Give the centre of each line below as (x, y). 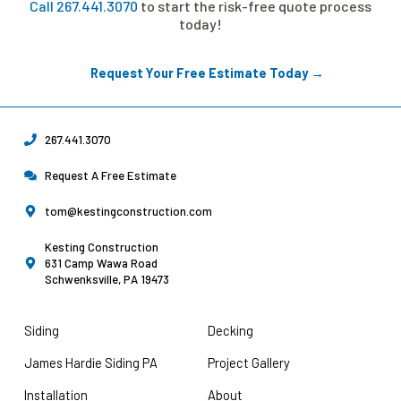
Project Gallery (248, 362)
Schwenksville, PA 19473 (107, 279)
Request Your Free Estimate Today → (207, 72)
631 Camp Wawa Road (101, 263)
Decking (230, 330)
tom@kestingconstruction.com (128, 211)
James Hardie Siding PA (91, 362)
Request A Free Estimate (110, 175)
